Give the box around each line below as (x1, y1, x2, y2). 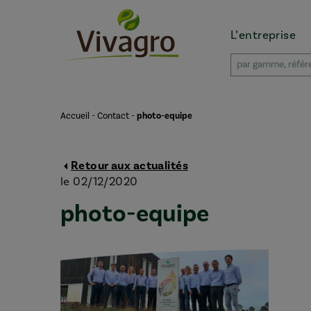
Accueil (60, 110, 90, 121)
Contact (97, 110, 129, 121)
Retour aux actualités (71, 158, 188, 174)
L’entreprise (230, 27, 296, 43)
